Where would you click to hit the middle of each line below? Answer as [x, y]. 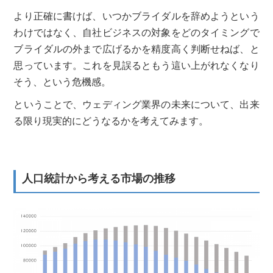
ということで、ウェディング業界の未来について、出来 [136, 104]
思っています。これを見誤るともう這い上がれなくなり [136, 65]
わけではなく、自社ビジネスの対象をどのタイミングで [136, 32]
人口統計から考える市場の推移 [99, 178]
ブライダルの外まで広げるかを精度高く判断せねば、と [136, 49]
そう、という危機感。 [62, 82]
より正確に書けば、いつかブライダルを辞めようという [136, 16]
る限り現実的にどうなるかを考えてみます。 [111, 121]
